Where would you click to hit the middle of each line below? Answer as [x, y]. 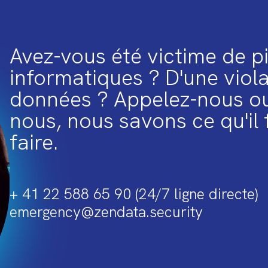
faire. [34, 142]
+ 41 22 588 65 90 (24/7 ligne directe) [134, 194]
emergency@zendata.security [106, 212]
